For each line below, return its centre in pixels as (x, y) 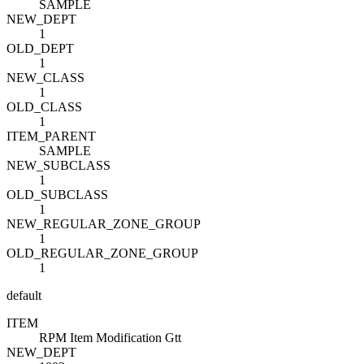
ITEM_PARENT (51, 136)
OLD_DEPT (40, 48)
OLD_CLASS (44, 106)
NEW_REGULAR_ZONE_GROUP (104, 223)
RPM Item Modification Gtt (110, 337)
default (24, 295)
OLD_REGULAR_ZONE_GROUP (102, 253)
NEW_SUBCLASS (58, 165)
